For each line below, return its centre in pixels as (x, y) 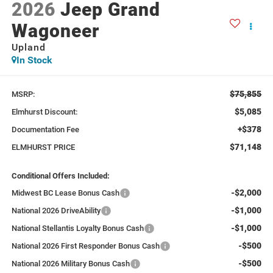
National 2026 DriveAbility (56, 211)
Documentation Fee (45, 130)
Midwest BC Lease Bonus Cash (65, 193)
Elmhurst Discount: (44, 112)
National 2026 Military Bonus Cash (70, 264)
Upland (28, 47)
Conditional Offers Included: (60, 176)
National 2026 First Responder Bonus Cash (85, 246)
